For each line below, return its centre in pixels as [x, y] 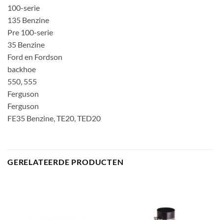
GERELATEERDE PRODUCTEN [66, 162]
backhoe [22, 69]
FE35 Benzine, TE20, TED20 [54, 118]
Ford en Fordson [35, 57]
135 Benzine [28, 20]
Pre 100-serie [30, 32]
